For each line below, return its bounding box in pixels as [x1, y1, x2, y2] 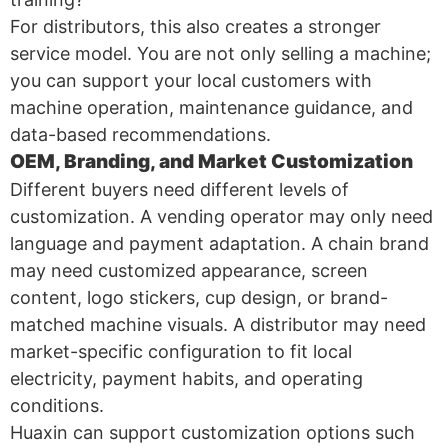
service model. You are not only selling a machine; [10, 42, 431, 64]
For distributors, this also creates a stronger [10, 15, 381, 37]
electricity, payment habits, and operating [10, 367, 363, 389]
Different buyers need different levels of [10, 178, 349, 200]
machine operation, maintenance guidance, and [10, 96, 413, 118]
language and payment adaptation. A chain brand [10, 232, 429, 254]
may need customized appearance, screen [10, 259, 368, 281]
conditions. [10, 394, 104, 416]
